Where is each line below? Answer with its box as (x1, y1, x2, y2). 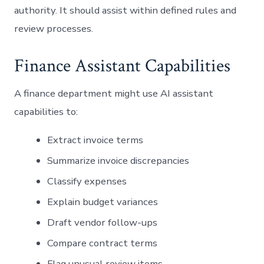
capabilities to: (14, 104, 78, 118)
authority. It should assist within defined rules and (14, 3, 237, 17)
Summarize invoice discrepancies (47, 153, 190, 167)
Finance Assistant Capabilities (14, 54, 231, 78)
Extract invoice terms (47, 133, 144, 147)
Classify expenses (47, 174, 127, 188)
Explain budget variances (47, 194, 159, 209)
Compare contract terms (47, 236, 158, 250)
